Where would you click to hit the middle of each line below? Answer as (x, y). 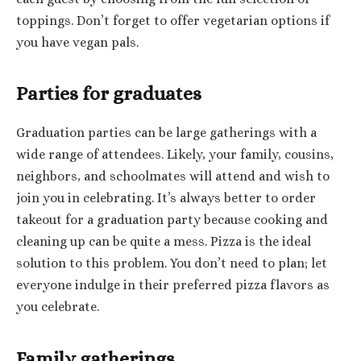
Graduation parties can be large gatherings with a (166, 133)
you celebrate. (58, 307)
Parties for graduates (109, 94)
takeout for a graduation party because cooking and (172, 220)
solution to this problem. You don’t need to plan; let (172, 264)
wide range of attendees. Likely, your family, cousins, (175, 155)
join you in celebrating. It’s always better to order (166, 199)
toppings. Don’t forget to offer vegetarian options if (173, 21)
